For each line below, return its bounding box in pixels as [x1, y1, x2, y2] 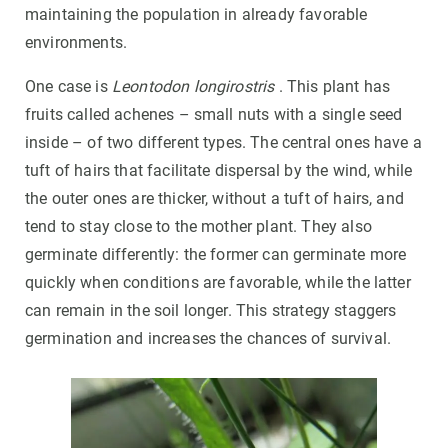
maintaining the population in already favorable [25, 5, 368, 25]
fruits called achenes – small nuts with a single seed [25, 105, 403, 125]
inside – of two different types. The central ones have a [25, 133, 422, 153]
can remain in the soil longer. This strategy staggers [25, 301, 397, 321]
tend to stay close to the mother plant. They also [25, 217, 372, 237]
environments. [25, 33, 128, 53]
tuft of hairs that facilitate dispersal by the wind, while [25, 161, 413, 181]
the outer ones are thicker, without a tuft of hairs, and [25, 189, 404, 209]
